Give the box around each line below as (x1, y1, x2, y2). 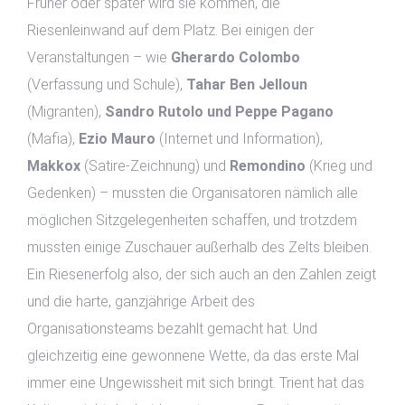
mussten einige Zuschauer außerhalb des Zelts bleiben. (27, 239, 372, 256)
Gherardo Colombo (171, 49, 300, 66)
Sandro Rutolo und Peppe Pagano (105, 103, 334, 120)
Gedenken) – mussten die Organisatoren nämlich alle (27, 184, 358, 202)
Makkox (27, 157, 80, 174)
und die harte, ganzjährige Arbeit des (27, 293, 255, 310)
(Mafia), (27, 130, 79, 147)
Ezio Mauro (79, 130, 155, 147)
